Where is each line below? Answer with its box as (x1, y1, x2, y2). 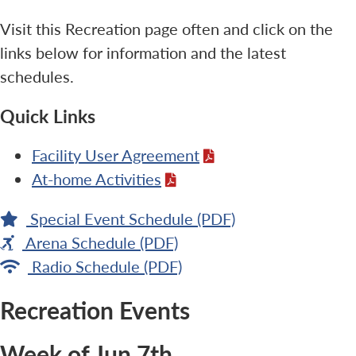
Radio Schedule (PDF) (32, 255, 182, 278)
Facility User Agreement (32, 144, 199, 167)
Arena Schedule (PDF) (25, 231, 178, 254)
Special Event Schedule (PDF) (30, 207, 235, 230)
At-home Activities (32, 168, 161, 191)
